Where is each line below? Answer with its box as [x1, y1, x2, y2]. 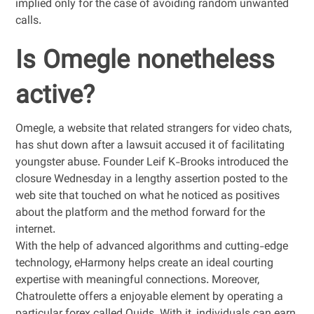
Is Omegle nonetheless [15, 42, 275, 81]
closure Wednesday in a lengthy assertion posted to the [15, 171, 288, 189]
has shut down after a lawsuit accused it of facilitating [15, 137, 285, 155]
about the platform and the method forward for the [15, 205, 266, 222]
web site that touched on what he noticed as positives [15, 188, 280, 205]
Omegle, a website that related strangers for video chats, [15, 121, 292, 138]
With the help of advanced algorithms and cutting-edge [15, 238, 289, 256]
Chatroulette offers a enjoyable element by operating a [15, 289, 284, 306]
